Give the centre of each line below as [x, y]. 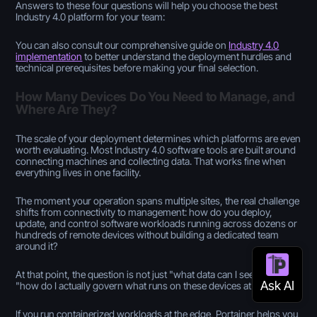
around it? [37, 246]
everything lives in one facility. [80, 172]
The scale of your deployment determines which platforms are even [158, 138]
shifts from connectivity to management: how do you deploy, [144, 212]
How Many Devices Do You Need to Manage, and [155, 96]
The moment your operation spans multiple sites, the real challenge [158, 200]
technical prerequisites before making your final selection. [137, 67]
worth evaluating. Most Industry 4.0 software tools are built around [156, 149]
